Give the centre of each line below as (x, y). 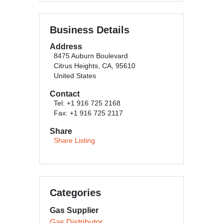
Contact (65, 94)
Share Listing (74, 141)
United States (75, 76)
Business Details (90, 30)
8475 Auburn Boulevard (91, 56)
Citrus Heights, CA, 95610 (95, 66)
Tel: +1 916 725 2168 (87, 103)
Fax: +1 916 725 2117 (88, 113)
